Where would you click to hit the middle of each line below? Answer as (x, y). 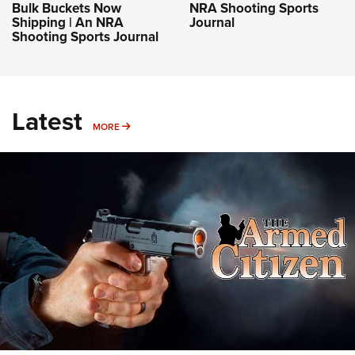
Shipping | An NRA (68, 22)
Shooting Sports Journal (85, 36)
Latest (47, 121)
